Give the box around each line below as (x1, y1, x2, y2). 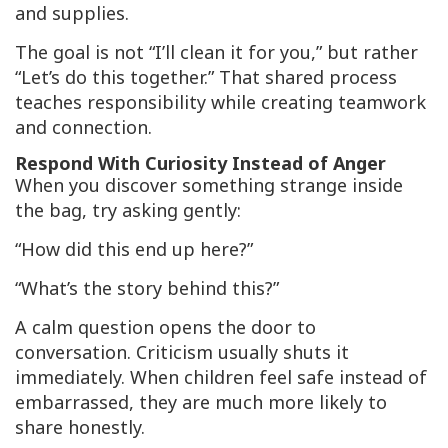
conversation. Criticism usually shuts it (15, 340, 349, 365)
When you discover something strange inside (15, 173, 403, 198)
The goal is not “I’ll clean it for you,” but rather (15, 40, 418, 65)
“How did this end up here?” (15, 237, 253, 262)
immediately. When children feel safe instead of (15, 365, 427, 390)
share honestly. (15, 415, 145, 440)
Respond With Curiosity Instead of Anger (15, 151, 386, 176)
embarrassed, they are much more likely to (15, 390, 387, 415)
